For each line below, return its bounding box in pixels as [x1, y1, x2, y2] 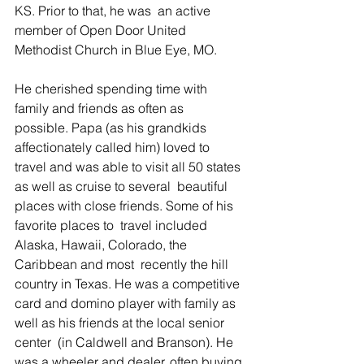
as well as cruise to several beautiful [15, 178, 231, 194]
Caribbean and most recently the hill [15, 256, 232, 272]
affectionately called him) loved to [15, 139, 216, 155]
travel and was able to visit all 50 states [15, 158, 244, 175]
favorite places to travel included [15, 217, 210, 233]
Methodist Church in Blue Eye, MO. [15, 41, 230, 58]
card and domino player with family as [15, 295, 239, 311]
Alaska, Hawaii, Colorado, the [15, 236, 190, 253]
